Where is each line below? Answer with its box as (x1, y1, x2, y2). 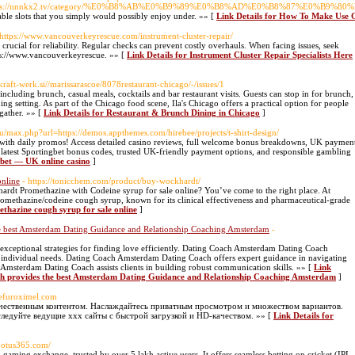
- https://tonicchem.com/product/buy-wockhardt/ (22, 176, 200, 185)
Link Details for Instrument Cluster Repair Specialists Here (127, 50, 353, 59)
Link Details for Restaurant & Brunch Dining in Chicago (44, 108, 260, 117)
